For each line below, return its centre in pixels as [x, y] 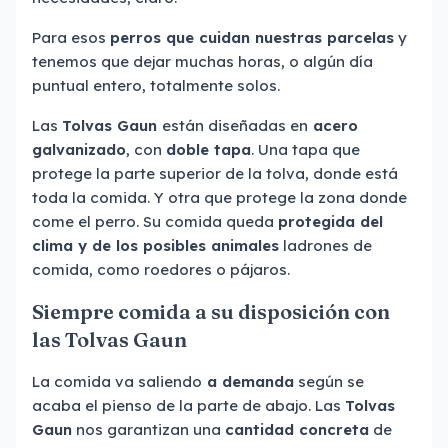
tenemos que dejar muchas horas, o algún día [202, 61]
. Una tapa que [305, 149]
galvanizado [79, 149]
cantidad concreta [297, 429]
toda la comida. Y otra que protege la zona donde [219, 197]
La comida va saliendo [117, 381]
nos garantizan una [148, 429]
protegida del [330, 221]
